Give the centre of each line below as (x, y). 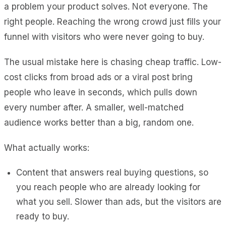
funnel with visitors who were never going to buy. (104, 37)
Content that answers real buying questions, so (112, 172)
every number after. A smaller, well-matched (94, 107)
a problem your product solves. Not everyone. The (106, 6)
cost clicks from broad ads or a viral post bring (98, 77)
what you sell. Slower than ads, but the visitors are (119, 202)
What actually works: (47, 148)
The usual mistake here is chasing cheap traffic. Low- (113, 62)
